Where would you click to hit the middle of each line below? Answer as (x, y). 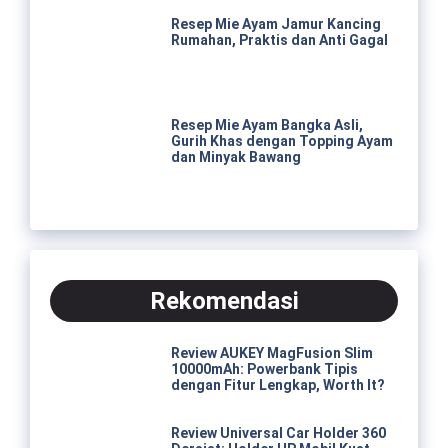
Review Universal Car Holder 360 (278, 432)
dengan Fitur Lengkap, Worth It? (277, 385)
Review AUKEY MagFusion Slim (271, 353)
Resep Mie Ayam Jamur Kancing (275, 24)
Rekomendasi (224, 300)
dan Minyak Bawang (235, 157)
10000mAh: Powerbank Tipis (264, 369)
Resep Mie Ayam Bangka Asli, (266, 125)
